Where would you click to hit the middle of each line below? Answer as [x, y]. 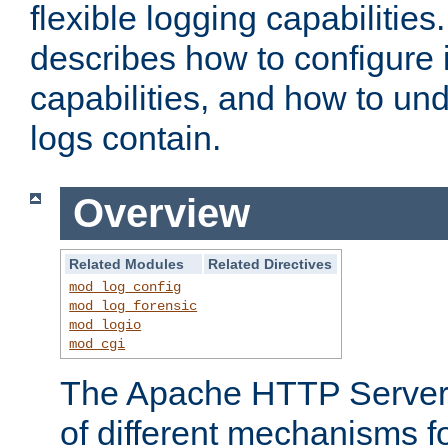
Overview [161, 213]
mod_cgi [97, 343]
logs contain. [125, 138]
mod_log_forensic [133, 305]
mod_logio [105, 324]
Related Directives [270, 263]
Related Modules [127, 263]
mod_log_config [125, 286]
